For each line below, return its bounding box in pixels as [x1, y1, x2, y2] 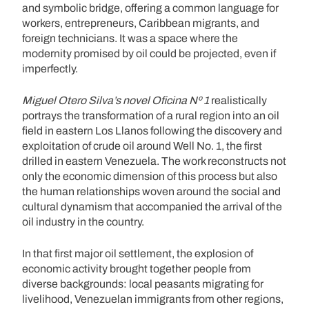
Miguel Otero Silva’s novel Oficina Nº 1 [22, 94, 211, 106]
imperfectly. [22, 62, 78, 74]
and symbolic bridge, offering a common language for [22, 1, 279, 14]
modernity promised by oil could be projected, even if [22, 47, 276, 59]
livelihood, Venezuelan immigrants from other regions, [22, 292, 283, 305]
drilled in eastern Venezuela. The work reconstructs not [22, 154, 286, 167]
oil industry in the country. [22, 215, 144, 228]
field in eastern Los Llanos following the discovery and [22, 124, 282, 137]
